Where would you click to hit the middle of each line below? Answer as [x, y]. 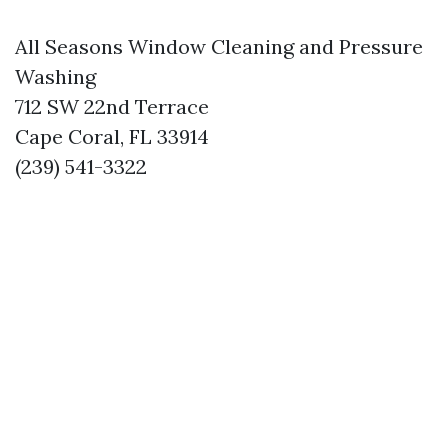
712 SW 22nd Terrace [112, 106]
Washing [55, 76]
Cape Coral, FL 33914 [112, 136]
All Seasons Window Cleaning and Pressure [219, 46]
